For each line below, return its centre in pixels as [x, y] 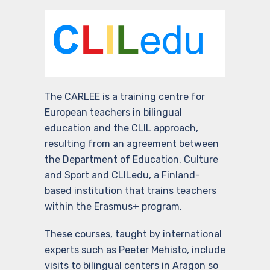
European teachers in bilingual [113, 112]
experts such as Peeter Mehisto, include [135, 250]
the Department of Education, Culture [131, 159]
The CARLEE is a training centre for [125, 96]
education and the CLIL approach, [121, 128]
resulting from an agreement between [132, 143]
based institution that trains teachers [130, 190]
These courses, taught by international [133, 234]
